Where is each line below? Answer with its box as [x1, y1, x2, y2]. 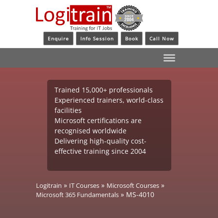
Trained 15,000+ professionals [54, 85, 153, 94]
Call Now [149, 35, 174, 42]
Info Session [80, 35, 114, 42]
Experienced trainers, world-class [54, 95, 163, 105]
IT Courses [69, 181, 99, 190]
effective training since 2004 [54, 146, 146, 156]
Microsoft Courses [107, 181, 159, 190]
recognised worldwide [54, 126, 127, 135]
